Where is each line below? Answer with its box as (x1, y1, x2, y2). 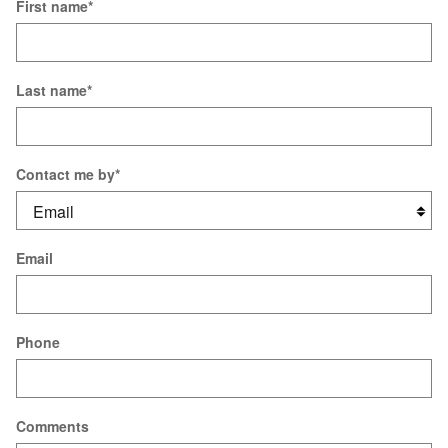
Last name (16, 80, 87, 100)
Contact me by (16, 164, 115, 184)
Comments (16, 416, 89, 436)
